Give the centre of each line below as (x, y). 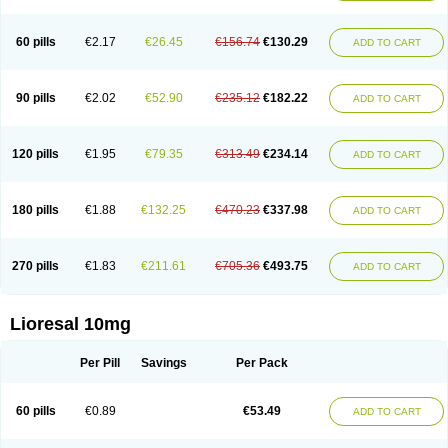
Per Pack (261, 363)
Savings (163, 363)
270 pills (35, 266)
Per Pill (100, 363)
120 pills (35, 154)
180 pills (35, 210)
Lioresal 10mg (70, 324)
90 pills (35, 98)
